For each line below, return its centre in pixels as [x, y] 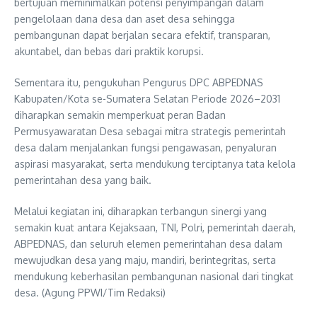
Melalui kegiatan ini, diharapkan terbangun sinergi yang [140, 211]
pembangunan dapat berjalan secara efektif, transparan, [142, 35]
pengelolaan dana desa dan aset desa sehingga [125, 18]
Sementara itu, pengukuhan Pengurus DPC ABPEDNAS [139, 82]
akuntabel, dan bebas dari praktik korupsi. [109, 51]
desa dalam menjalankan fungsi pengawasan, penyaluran [145, 147]
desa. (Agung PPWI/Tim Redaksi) [90, 292]
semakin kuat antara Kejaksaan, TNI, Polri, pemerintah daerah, [155, 227]
